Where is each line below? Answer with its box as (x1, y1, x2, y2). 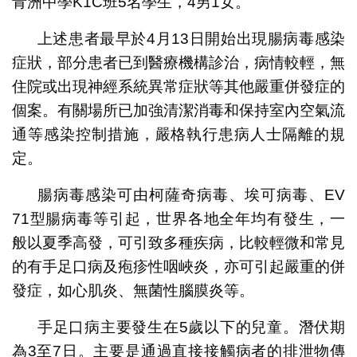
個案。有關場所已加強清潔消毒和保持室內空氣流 (11, 101, 346, 119)
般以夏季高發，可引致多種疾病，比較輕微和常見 (11, 233, 346, 251)
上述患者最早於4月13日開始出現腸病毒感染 (37, 29, 346, 47)
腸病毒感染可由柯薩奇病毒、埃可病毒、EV (37, 186, 346, 203)
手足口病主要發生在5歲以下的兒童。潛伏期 (37, 318, 346, 335)
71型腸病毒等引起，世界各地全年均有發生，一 (11, 210, 346, 227)
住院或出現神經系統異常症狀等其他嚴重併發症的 (11, 77, 346, 95)
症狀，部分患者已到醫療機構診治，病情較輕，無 (11, 53, 346, 71)
